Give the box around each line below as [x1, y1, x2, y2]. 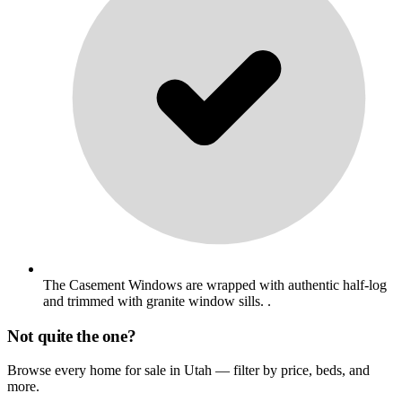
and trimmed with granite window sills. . [43, 293, 271, 309]
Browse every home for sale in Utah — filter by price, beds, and [7, 363, 370, 379]
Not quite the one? [7, 326, 136, 345]
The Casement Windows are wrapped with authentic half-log [43, 276, 387, 293]
